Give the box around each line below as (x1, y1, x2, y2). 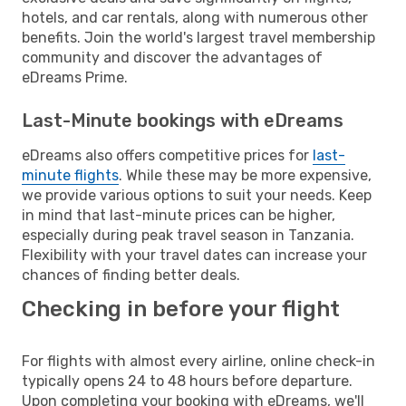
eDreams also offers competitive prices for (22, 146, 313, 164)
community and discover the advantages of (22, 48, 323, 66)
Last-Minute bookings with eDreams (22, 109, 343, 131)
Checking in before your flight (22, 295, 340, 322)
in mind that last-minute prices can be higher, (22, 206, 335, 224)
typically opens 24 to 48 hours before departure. (22, 372, 353, 390)
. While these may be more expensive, (119, 166, 372, 184)
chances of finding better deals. (22, 266, 240, 284)
